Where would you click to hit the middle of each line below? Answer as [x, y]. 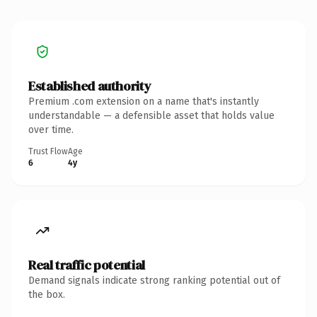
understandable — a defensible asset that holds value [151, 115]
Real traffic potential [87, 265]
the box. [47, 294]
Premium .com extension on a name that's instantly [144, 101]
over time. [51, 129]
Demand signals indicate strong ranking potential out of [154, 280]
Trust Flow [48, 151]
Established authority [90, 86]
